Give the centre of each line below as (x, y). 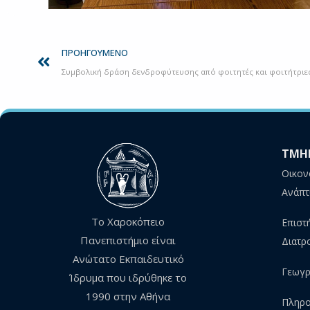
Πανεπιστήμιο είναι (128, 240)
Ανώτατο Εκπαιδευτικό (128, 259)
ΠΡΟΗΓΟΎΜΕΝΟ (94, 53)
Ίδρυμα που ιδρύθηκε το (128, 278)
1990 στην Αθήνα (128, 297)
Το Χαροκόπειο (128, 222)
